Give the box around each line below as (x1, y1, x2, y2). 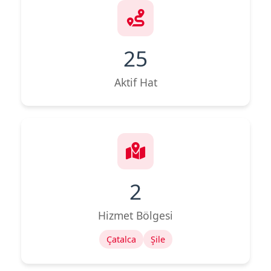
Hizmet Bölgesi (98, 207, 173, 223)
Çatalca (106, 233, 136, 245)
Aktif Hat (114, 74, 157, 90)
